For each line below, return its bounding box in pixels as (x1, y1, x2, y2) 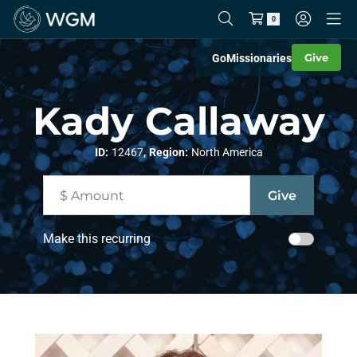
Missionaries (226, 51, 292, 65)
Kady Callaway (32, 98, 325, 144)
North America (190, 146, 263, 159)
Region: (148, 146, 188, 159)
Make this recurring (43, 231, 151, 246)
